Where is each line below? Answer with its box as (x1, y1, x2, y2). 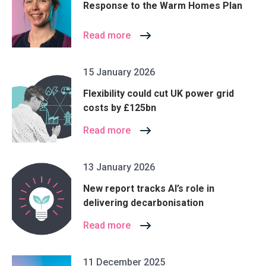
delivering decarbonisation (83, 197, 204, 208)
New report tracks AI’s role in (83, 182, 214, 194)
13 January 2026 (83, 161, 155, 173)
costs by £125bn (83, 102, 156, 113)
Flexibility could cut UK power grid (83, 87, 234, 99)
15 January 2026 (83, 66, 155, 78)
